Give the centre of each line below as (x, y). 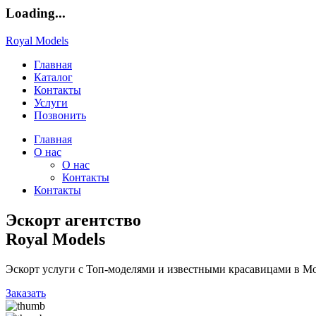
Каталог (53, 77)
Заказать (26, 293)
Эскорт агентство (73, 220)
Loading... (36, 13)
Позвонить (60, 115)
